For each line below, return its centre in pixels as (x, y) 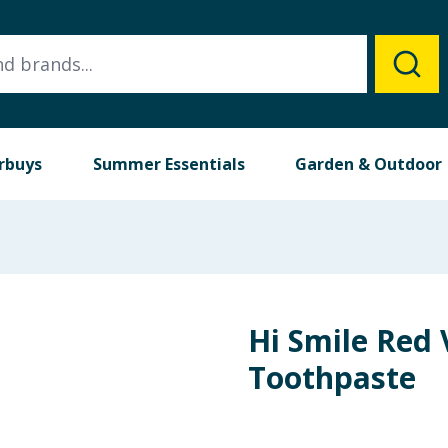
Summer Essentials (168, 164)
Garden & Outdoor (369, 164)
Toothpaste (332, 377)
